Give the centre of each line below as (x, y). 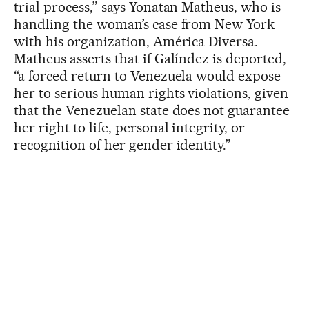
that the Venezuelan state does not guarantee (152, 110)
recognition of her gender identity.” (123, 144)
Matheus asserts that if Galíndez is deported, (150, 58)
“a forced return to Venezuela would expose (148, 76)
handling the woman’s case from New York (144, 24)
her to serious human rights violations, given (151, 93)
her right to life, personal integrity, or (130, 127)
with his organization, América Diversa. (136, 41)
